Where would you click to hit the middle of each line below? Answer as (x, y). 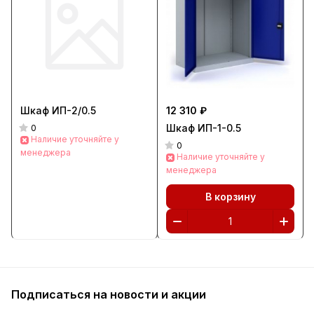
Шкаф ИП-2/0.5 (58, 110)
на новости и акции (150, 294)
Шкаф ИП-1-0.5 (204, 128)
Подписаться (52, 294)
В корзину (230, 196)
